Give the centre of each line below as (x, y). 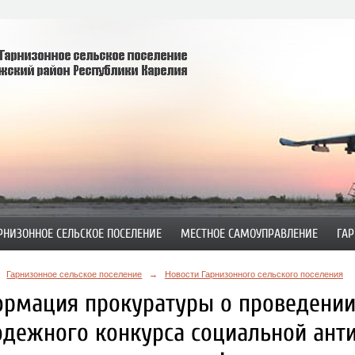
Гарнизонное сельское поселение (74, 274)
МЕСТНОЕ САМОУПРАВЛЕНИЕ (249, 234)
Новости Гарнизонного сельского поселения (254, 274)
